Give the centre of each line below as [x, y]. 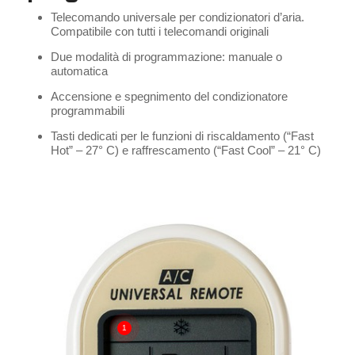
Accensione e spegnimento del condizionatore [169, 96]
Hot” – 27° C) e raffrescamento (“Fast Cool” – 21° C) [185, 150]
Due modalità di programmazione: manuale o [166, 57]
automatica [79, 71]
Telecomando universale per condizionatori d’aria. [177, 17]
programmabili [87, 111]
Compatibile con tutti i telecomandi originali [159, 31]
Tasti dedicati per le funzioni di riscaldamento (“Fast [182, 136]
